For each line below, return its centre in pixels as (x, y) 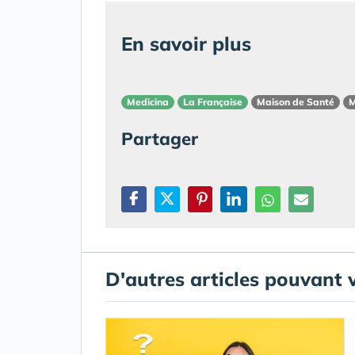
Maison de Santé (296, 102)
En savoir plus (186, 43)
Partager (160, 138)
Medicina (148, 102)
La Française (213, 102)
